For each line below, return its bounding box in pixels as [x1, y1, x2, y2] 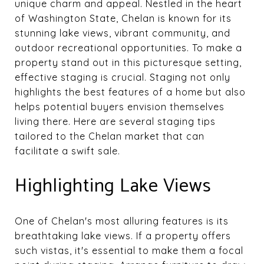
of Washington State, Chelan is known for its [15, 12, 232, 24]
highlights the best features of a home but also [15, 86, 246, 98]
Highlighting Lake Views [15, 171, 212, 202]
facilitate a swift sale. [15, 145, 120, 157]
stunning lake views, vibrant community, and [15, 27, 230, 39]
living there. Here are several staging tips [15, 115, 216, 127]
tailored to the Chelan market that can [15, 130, 204, 142]
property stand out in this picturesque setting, [15, 57, 242, 68]
